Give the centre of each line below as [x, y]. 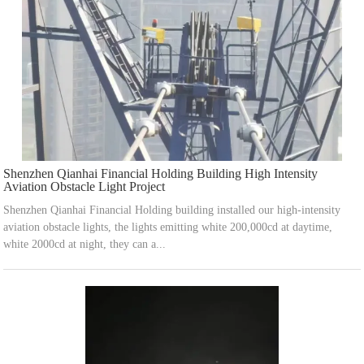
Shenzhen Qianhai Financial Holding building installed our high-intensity [172, 210]
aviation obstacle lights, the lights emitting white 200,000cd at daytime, [168, 227]
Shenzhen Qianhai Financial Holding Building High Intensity [161, 174]
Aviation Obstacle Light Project [84, 187]
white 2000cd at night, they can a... [85, 245]
